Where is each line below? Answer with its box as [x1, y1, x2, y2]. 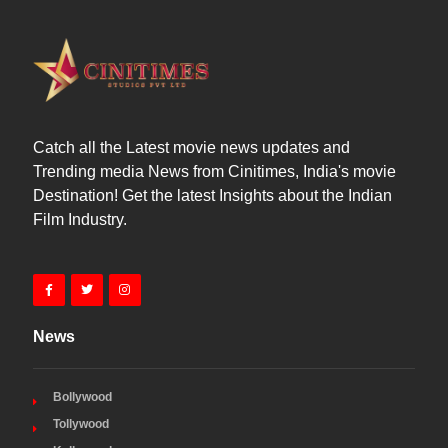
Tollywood [52, 417, 109, 431]
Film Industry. [32, 211, 127, 228]
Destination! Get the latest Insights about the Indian [32, 187, 392, 204]
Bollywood [52, 390, 112, 404]
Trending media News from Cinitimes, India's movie [32, 163, 396, 180]
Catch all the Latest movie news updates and [32, 139, 350, 156]
